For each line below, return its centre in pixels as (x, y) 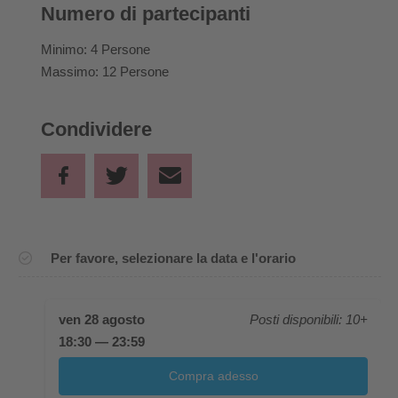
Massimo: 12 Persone (105, 71)
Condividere (96, 129)
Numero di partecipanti (146, 13)
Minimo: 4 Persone (96, 49)
